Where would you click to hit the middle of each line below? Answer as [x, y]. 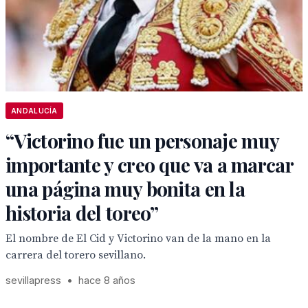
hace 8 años [107, 280]
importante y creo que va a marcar [149, 165]
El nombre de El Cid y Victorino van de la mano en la [138, 239]
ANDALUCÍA [34, 111]
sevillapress [33, 280]
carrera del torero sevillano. [76, 255]
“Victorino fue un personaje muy [142, 141]
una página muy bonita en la [125, 189]
